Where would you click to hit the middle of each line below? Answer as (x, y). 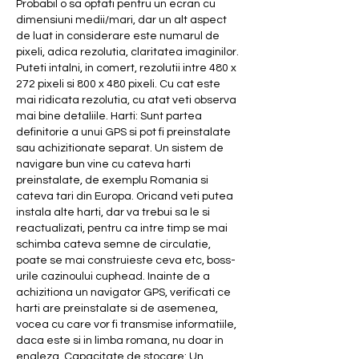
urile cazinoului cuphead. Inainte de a (113, 276)
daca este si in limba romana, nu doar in (120, 340)
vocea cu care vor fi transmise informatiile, (126, 324)
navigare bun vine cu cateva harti (103, 164)
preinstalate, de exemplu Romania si (112, 180)
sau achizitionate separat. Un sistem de (120, 148)
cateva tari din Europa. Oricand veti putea (125, 196)
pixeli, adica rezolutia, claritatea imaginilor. (127, 52)
